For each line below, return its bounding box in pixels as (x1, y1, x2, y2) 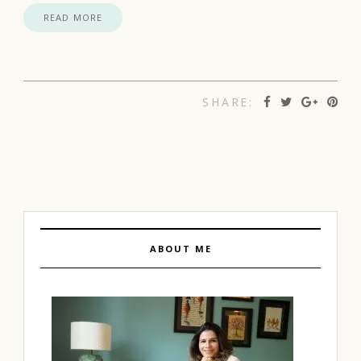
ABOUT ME (149, 243, 212, 255)
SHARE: (202, 94, 254, 110)
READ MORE (44, 11, 102, 23)
